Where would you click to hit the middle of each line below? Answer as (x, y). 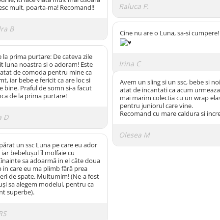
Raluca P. (134, 6)
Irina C (130, 64)
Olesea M (134, 135)
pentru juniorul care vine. (156, 106)
